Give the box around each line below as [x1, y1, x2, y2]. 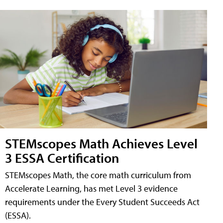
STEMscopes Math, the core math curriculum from [5, 169, 191, 181]
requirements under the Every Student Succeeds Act [5, 196, 200, 208]
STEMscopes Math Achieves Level [5, 134, 198, 152]
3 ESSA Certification [5, 148, 119, 166]
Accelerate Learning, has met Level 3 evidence [5, 182, 178, 194]
